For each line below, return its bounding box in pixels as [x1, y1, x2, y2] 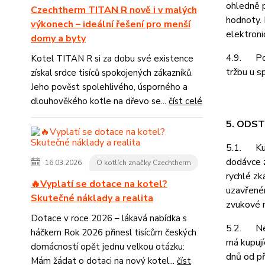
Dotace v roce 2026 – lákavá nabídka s [31, 212, 187, 224]
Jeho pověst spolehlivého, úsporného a [31, 81, 188, 93]
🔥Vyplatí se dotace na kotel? [31, 177, 167, 190]
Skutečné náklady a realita [31, 192, 153, 205]
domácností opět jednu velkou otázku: [31, 241, 185, 253]
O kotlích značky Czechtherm [96, 158, 191, 167]
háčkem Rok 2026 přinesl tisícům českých [31, 227, 196, 238]
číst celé [169, 95, 202, 107]
